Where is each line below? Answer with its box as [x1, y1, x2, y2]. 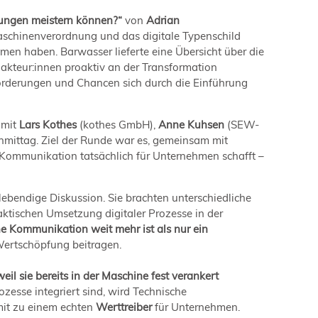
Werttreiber [96, 300, 152, 314]
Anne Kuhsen [158, 117, 227, 131]
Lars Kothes [16, 117, 79, 131]
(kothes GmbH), [79, 117, 158, 131]
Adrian [146, 13, 180, 27]
